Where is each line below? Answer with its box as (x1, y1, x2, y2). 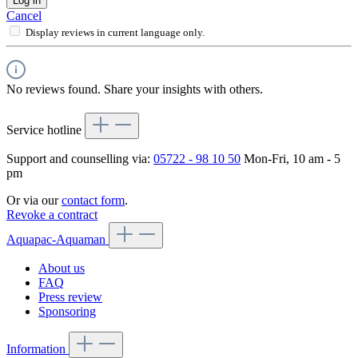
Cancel (6, 9, 42, 23)
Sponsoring (38, 304, 96, 319)
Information (6, 342, 69, 356)
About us (38, 261, 85, 276)
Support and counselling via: (6, 152, 153, 166)
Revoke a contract (6, 208, 97, 222)
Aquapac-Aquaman (6, 233, 109, 247)
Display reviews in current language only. (26, 26, 205, 39)
